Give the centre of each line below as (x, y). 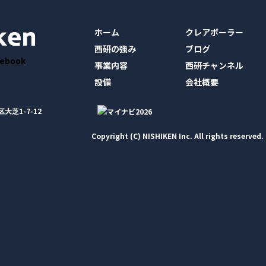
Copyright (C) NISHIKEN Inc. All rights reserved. (178, 136)
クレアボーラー (215, 32)
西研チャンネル (215, 66)
